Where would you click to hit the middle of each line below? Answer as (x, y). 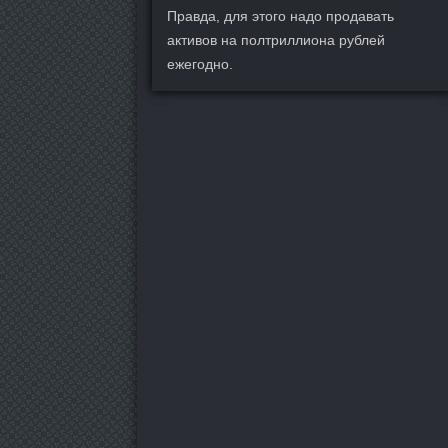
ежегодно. (200, 64)
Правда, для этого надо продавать (280, 16)
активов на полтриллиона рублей (276, 40)
